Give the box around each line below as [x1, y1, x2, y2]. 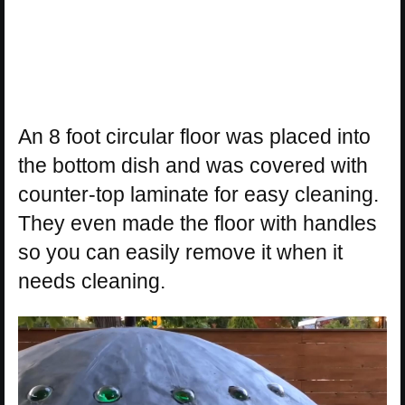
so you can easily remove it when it [18, 240, 343, 265]
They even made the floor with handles [18, 212, 377, 236]
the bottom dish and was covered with [18, 154, 368, 178]
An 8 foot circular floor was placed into [18, 125, 371, 149]
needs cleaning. [18, 269, 165, 294]
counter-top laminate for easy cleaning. [18, 183, 379, 207]
